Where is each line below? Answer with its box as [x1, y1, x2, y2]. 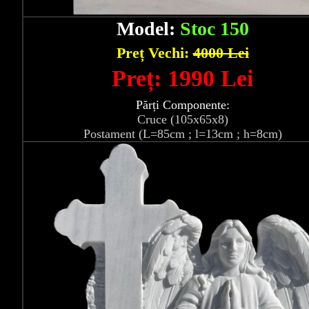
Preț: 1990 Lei [112, 66, 253, 92]
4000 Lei [192, 44, 249, 62]
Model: [116, 18, 180, 40]
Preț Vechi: [116, 44, 193, 62]
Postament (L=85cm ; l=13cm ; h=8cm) [83, 127, 282, 141]
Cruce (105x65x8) [137, 112, 228, 127]
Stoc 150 [179, 18, 249, 40]
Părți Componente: [135, 98, 230, 112]
